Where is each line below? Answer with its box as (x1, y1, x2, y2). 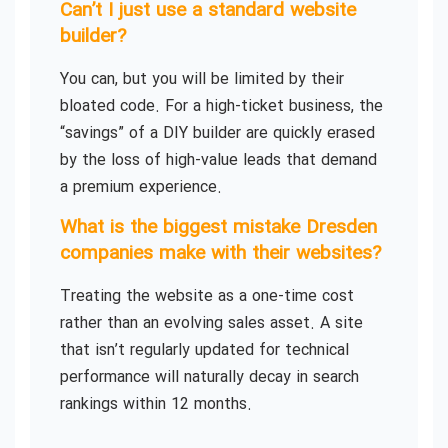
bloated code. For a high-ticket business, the (60, 93, 383, 119)
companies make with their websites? (60, 239, 381, 270)
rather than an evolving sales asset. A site (60, 311, 363, 337)
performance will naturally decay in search (60, 365, 359, 391)
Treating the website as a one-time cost (60, 284, 354, 310)
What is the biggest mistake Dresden (60, 213, 377, 244)
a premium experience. (60, 174, 222, 200)
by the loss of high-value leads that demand (60, 147, 377, 173)
